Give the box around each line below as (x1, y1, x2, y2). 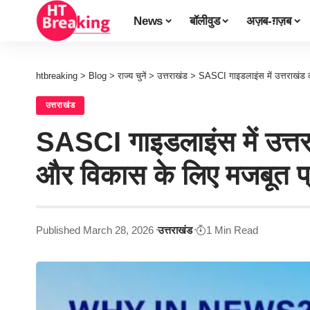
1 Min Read (206, 224, 259, 236)
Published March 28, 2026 (36, 224, 154, 236)
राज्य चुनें (118, 71, 146, 81)
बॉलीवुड (189, 14, 220, 28)
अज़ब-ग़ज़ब (246, 14, 291, 28)
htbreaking (36, 71, 77, 81)
